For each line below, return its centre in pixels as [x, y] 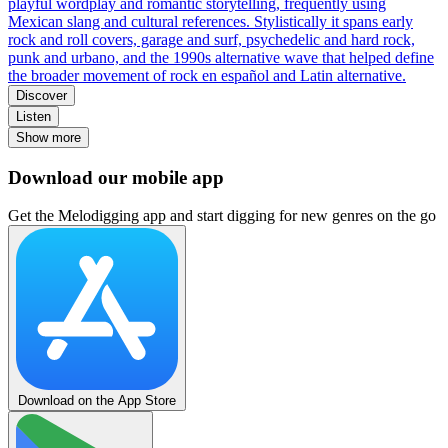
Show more [48, 137]
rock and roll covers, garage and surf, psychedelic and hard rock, [211, 39]
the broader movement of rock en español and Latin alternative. [207, 75]
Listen [33, 116]
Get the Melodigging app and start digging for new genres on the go [222, 216]
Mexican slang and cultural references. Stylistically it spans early [210, 21]
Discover [41, 95]
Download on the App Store [97, 401]
